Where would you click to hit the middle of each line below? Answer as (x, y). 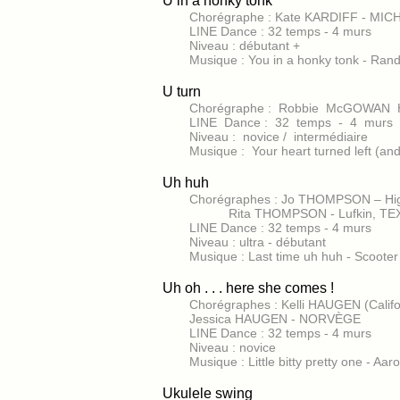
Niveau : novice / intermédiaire (279, 137)
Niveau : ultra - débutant (258, 242)
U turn (182, 92)
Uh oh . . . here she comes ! (248, 288)
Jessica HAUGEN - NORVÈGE (275, 319)
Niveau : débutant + (245, 46)
